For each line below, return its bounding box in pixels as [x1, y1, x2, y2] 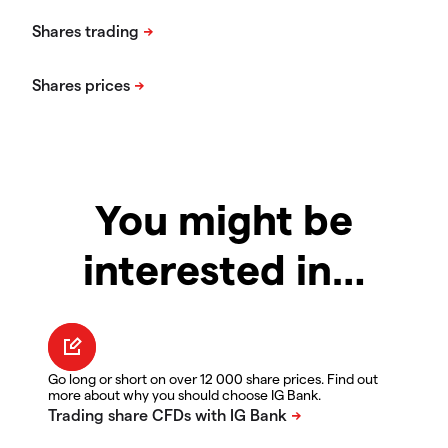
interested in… [82, 243, 366, 294]
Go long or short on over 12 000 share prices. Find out [48, 370, 378, 388]
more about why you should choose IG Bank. [48, 386, 321, 404]
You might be [95, 193, 353, 244]
